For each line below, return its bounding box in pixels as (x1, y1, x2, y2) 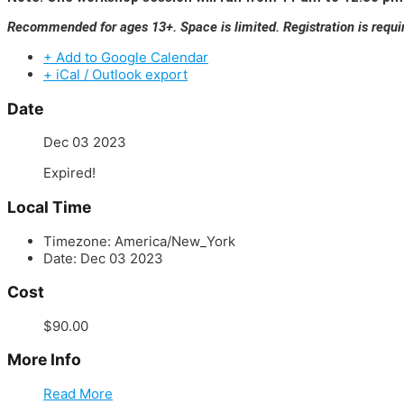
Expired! (43, 164, 96, 182)
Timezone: (43, 232, 115, 250)
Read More (43, 384, 113, 402)
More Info (7, 350, 81, 370)
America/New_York (115, 232, 235, 250)
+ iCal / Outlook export (43, 66, 188, 84)
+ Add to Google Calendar (43, 49, 208, 67)
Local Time (7, 197, 91, 217)
